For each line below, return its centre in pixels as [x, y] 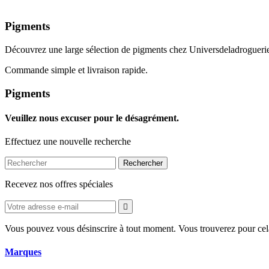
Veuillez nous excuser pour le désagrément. [92, 118]
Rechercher [143, 163]
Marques [23, 252]
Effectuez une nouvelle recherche [68, 142]
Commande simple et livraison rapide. [76, 70]
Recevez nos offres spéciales [59, 184]
